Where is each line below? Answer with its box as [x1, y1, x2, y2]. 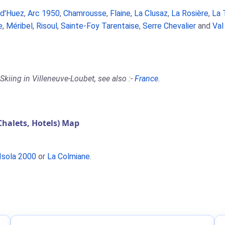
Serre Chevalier [143, 21, 196, 31]
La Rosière [171, 9, 208, 18]
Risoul [36, 21, 57, 31]
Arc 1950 [28, 9, 60, 18]
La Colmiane [47, 152, 90, 161]
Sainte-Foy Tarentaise [61, 21, 139, 31]
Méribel [6, 21, 33, 31]
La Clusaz [134, 9, 168, 18]
